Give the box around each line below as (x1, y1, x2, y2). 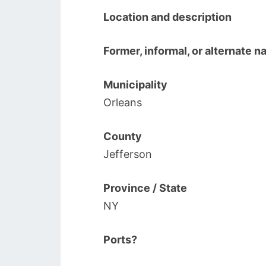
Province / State (103, 182, 187, 194)
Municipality (103, 78, 167, 91)
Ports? (103, 233, 137, 246)
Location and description (103, 11, 232, 23)
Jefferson (103, 148, 152, 160)
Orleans (103, 96, 142, 109)
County (103, 130, 142, 142)
